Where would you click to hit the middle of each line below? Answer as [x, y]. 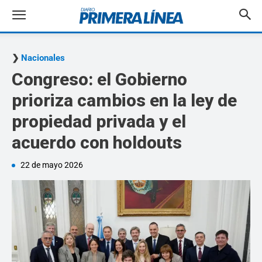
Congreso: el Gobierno [99, 79]
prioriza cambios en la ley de [124, 100]
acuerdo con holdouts [97, 142]
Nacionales [43, 58]
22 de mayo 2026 [52, 165]
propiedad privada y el [99, 121]
